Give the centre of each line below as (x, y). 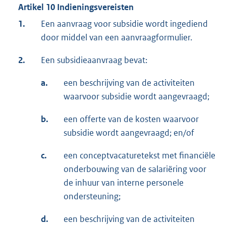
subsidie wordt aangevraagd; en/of (129, 133)
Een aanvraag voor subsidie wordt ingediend (124, 24)
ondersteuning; (92, 196)
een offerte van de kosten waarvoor (131, 119)
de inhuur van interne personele (124, 183)
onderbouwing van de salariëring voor (135, 169)
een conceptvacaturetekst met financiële (139, 156)
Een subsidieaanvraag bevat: (94, 60)
